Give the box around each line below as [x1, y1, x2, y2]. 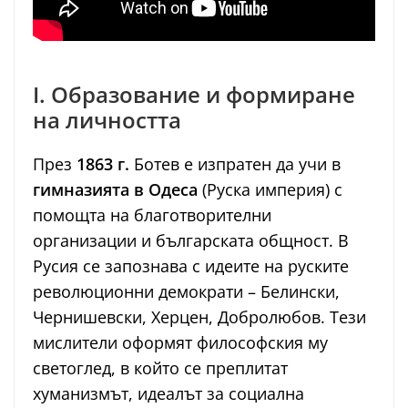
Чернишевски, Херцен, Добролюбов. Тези [33, 306, 366, 329]
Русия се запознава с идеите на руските [33, 255, 349, 278]
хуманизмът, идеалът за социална [33, 382, 304, 405]
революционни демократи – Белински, [33, 280, 340, 303]
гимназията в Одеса [33, 178, 198, 201]
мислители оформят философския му [33, 331, 328, 354]
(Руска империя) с [198, 178, 342, 201]
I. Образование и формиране [33, 79, 355, 110]
